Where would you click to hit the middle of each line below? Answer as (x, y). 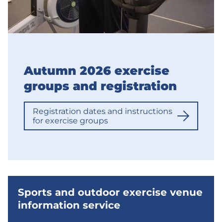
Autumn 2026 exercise (97, 70)
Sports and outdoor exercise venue (110, 192)
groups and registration (100, 86)
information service (69, 205)
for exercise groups (70, 120)
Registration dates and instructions (103, 111)
